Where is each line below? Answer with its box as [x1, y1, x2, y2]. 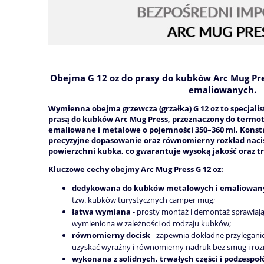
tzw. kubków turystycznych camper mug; [72, 194, 215, 205]
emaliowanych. [188, 84, 256, 95]
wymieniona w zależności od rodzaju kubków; [72, 218, 231, 229]
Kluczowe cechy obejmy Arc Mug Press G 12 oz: [48, 164, 223, 174]
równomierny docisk [72, 230, 150, 240]
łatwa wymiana [72, 206, 133, 217]
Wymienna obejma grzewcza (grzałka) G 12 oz [48, 103, 219, 114]
